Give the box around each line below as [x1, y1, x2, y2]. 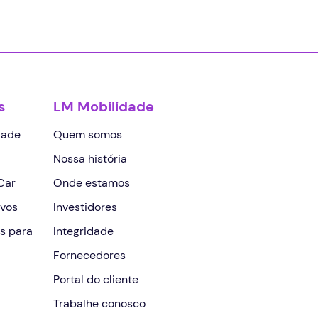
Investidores [53, 199, 118, 214]
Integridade [53, 223, 114, 238]
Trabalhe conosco [53, 295, 146, 311]
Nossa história [53, 150, 128, 166]
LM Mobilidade [53, 97, 155, 116]
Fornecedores [53, 247, 126, 263]
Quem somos [53, 126, 123, 142]
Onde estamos [53, 175, 131, 190]
